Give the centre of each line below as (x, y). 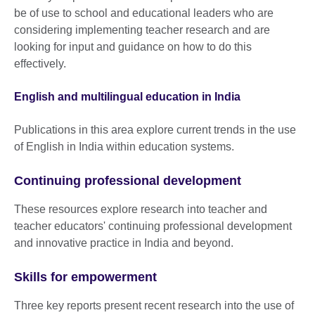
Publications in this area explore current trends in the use (155, 129)
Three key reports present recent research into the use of (154, 305)
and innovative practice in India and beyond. (124, 243)
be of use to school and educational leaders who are (144, 13)
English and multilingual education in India (127, 96)
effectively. (41, 63)
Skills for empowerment (85, 277)
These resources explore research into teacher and (141, 209)
